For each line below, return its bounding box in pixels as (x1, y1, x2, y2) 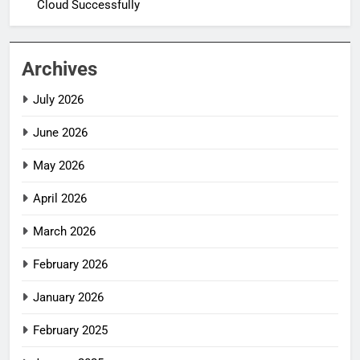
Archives (22, 57, 97, 80)
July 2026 (33, 92, 84, 107)
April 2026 (33, 190, 87, 206)
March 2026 (33, 223, 96, 239)
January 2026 (33, 289, 104, 305)
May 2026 (33, 157, 84, 173)
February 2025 (33, 322, 108, 337)
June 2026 (33, 125, 88, 140)
